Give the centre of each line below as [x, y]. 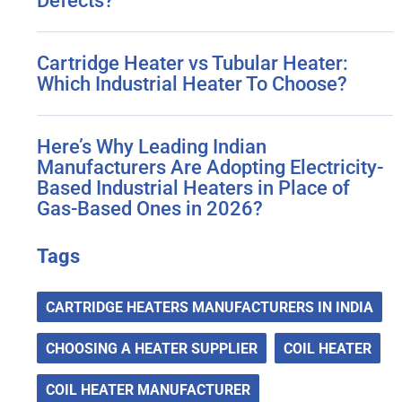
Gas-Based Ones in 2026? [150, 209]
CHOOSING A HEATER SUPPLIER [152, 349]
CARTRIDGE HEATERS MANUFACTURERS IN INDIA [210, 307]
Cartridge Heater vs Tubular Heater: [193, 63]
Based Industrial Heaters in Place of [194, 188]
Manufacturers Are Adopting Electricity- [210, 167]
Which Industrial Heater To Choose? [192, 84]
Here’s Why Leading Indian [152, 147]
